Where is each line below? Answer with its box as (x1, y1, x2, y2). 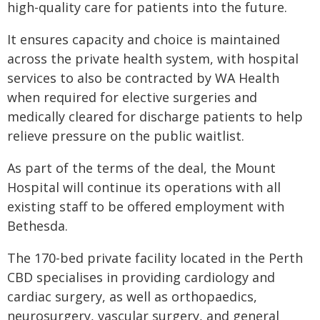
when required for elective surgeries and (7, 89, 257, 106)
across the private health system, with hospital (7, 50, 299, 67)
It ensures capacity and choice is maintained (7, 31, 280, 48)
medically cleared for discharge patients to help (7, 108, 303, 125)
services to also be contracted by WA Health (7, 69, 279, 86)
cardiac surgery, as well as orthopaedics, (7, 288, 257, 305)
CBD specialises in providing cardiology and (7, 269, 275, 286)
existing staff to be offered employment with (7, 198, 284, 215)
